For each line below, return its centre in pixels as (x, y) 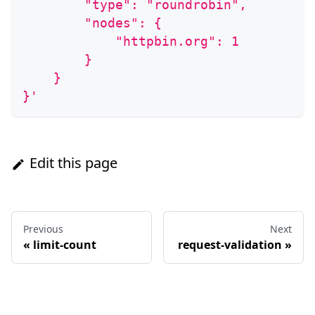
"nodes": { (92, 23)
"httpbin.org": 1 (131, 41)
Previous (43, 229)
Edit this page (73, 163)
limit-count (65, 245)
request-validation (230, 245)
